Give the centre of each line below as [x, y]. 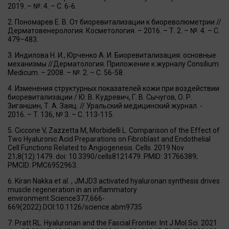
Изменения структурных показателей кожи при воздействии [117, 88]
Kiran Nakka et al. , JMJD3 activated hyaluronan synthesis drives [117, 181]
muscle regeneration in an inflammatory [72, 189]
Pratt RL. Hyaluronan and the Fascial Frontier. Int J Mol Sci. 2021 [116, 223]
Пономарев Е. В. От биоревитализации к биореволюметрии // [118, 22]
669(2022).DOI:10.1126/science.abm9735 [75, 207]
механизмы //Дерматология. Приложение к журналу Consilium [113, 64]
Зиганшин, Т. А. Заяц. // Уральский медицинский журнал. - [105, 106]
